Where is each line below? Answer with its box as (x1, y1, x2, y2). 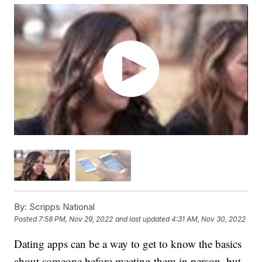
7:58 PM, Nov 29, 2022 (39, 215, 113, 224)
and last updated (115, 215, 170, 224)
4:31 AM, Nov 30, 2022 (171, 215, 246, 224)
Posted (14, 215, 39, 224)
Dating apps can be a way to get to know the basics (14, 236, 242, 251)
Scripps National (27, 201, 95, 212)
